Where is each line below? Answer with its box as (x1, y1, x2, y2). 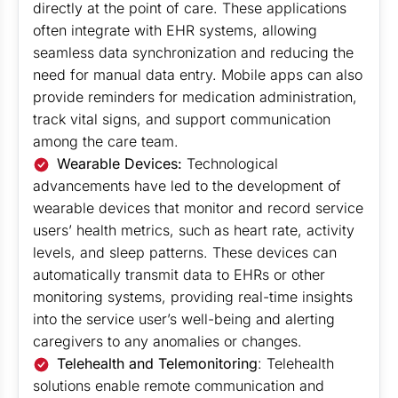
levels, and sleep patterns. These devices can (33, 243, 337, 261)
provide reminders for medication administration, (33, 88, 357, 106)
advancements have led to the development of (33, 177, 341, 195)
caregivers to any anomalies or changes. (33, 332, 302, 350)
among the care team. (33, 132, 179, 150)
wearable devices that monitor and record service (33, 199, 363, 217)
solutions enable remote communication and (33, 377, 324, 394)
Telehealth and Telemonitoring (57, 354, 259, 372)
